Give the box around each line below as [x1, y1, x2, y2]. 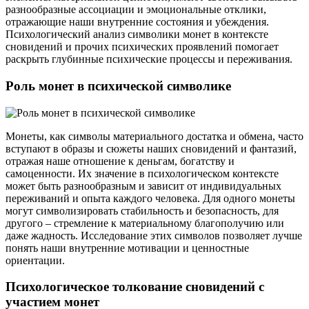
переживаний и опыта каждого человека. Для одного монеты [6, 192, 295, 204]
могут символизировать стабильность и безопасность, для [6, 204, 279, 217]
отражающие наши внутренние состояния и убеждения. [6, 16, 269, 28]
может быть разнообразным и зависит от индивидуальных [6, 179, 281, 192]
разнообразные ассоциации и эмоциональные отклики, [6, 3, 266, 16]
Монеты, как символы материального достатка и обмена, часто [6, 130, 303, 142]
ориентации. [6, 254, 65, 266]
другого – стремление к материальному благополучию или [6, 217, 284, 229]
